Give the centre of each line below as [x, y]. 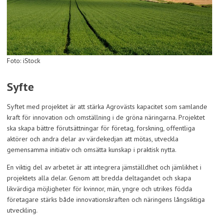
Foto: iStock [23, 60]
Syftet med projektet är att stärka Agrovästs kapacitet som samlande [107, 106]
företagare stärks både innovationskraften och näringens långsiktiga [106, 199]
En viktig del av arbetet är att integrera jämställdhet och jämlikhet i [104, 167]
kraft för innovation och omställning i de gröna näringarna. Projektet [106, 117]
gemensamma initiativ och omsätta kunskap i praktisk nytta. [92, 149]
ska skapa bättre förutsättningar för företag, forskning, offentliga [101, 128]
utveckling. [22, 210]
